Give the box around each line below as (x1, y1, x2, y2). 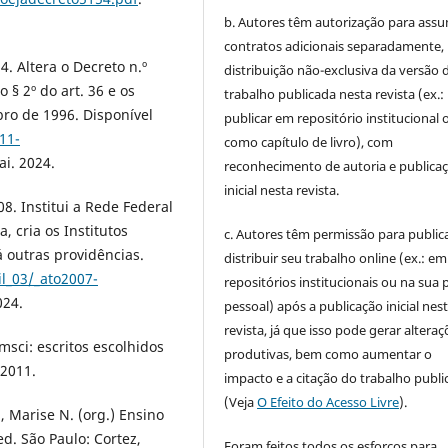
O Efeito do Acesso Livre (257, 392, 400, 411)
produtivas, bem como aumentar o (224, 344, 433, 363)
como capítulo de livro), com (224, 132, 394, 151)
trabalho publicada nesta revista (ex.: (224, 84, 445, 103)
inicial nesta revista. (224, 180, 340, 199)
